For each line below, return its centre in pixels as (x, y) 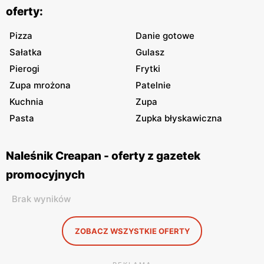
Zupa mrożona (40, 85)
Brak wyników (41, 199)
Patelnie (153, 85)
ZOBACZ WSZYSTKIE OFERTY (132, 231)
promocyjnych (45, 175)
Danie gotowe (165, 36)
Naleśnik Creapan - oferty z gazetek (103, 156)
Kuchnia (27, 102)
